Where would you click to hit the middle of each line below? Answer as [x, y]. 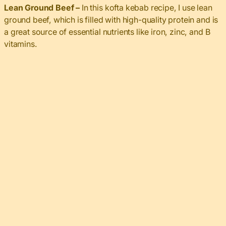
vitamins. [21, 44]
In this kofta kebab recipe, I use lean [147, 8]
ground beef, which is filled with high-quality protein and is [111, 20]
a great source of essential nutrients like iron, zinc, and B [107, 32]
